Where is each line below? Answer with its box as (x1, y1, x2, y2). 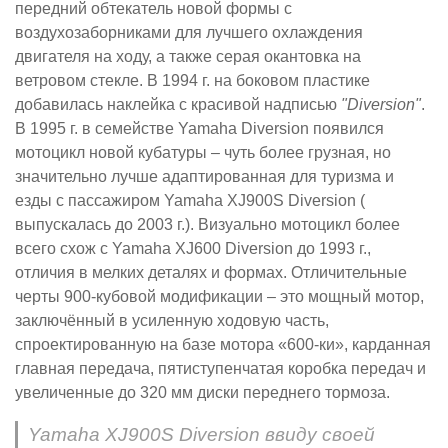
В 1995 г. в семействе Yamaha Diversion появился (15, 120, 384, 138)
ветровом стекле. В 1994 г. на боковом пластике (15, 72, 370, 90)
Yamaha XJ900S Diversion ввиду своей (28, 424, 375, 446)
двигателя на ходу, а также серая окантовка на (15, 48, 361, 66)
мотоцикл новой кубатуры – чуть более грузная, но (15, 144, 391, 162)
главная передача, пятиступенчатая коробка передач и (15, 360, 426, 378)
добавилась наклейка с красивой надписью (15, 96, 341, 114)
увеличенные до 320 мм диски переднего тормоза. (15, 384, 390, 402)
